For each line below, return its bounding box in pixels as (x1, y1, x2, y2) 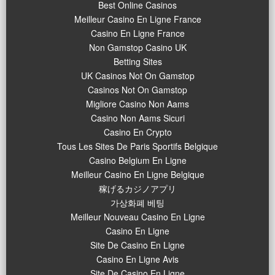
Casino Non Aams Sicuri (90, 112, 185, 125)
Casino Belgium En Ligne (88, 154, 187, 167)
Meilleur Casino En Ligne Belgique (71, 168, 204, 181)
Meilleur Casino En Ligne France (74, 13, 201, 26)
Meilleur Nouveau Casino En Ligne (70, 211, 205, 223)
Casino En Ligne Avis (96, 253, 179, 266)
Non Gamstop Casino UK (88, 41, 187, 54)
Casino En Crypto (103, 126, 172, 139)
